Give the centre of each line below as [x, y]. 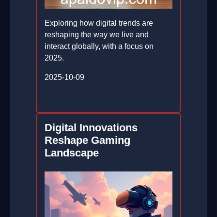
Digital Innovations [91, 128]
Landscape [72, 153]
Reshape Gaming [87, 140]
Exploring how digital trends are [99, 23]
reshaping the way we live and [97, 35]
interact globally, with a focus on [99, 46]
